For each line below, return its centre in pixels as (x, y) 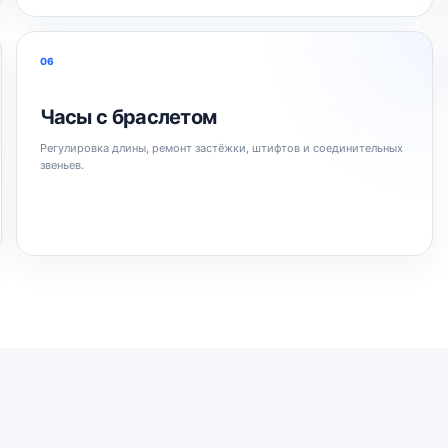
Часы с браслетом (128, 116)
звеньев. (61, 164)
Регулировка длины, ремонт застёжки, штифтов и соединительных (221, 147)
